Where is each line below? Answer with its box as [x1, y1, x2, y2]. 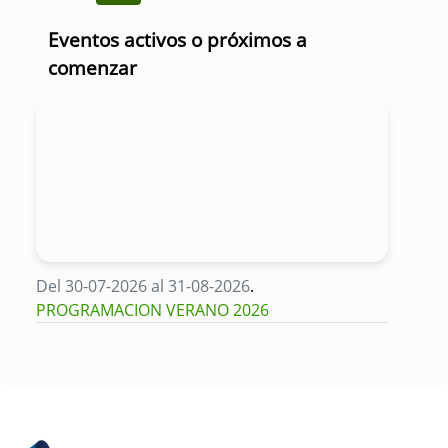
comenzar [48, 53, 137, 81]
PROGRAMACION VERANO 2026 [36, 298, 273, 321]
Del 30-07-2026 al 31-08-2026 [36, 274, 250, 297]
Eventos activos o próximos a [48, 25, 307, 53]
